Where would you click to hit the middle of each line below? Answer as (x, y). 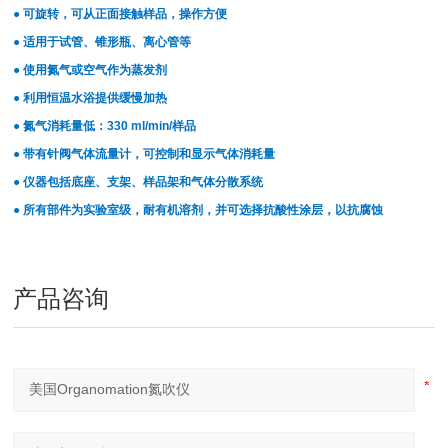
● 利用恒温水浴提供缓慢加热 (90, 98)
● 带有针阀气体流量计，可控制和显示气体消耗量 (144, 154)
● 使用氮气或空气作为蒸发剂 (90, 70)
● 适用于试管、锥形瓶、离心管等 (102, 42)
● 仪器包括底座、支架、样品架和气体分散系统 (138, 182)
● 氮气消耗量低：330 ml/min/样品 (105, 126)
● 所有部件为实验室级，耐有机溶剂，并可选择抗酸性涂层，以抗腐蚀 (198, 210)
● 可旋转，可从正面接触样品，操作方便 (120, 14)
